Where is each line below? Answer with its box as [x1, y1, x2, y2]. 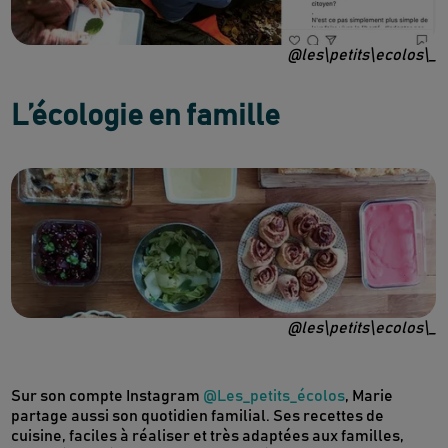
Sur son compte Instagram [11, 388, 204, 405]
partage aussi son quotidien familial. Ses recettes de [11, 408, 385, 425]
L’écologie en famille [11, 101, 281, 132]
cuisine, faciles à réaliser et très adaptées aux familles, [11, 428, 405, 445]
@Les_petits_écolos [203, 388, 346, 405]
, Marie [345, 388, 394, 405]
